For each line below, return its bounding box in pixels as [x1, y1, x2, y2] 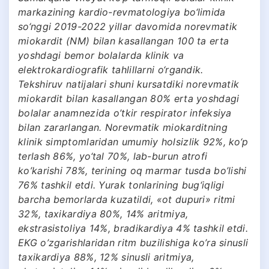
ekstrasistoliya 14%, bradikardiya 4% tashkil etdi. [18, 222, 248, 234]
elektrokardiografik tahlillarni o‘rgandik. [18, 63, 204, 76]
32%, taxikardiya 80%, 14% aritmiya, [18, 207, 189, 220]
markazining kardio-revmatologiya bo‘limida [18, 5, 226, 18]
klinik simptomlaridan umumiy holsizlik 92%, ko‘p [18, 135, 249, 148]
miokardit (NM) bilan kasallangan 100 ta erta [18, 34, 229, 47]
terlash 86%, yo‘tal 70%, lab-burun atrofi [18, 150, 208, 162]
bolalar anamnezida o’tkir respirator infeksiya [18, 106, 232, 119]
